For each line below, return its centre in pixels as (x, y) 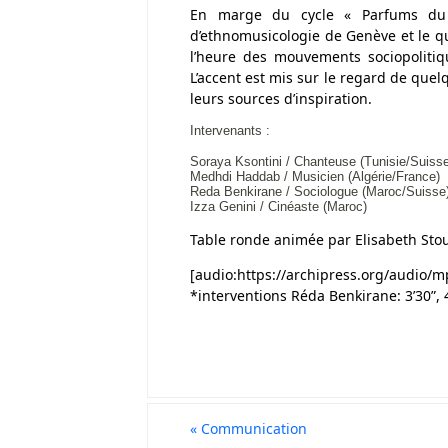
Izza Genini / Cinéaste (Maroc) (278, 206)
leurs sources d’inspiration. (281, 98)
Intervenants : (230, 130)
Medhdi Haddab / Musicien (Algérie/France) (315, 176)
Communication (252, 429)
